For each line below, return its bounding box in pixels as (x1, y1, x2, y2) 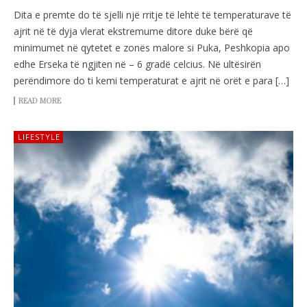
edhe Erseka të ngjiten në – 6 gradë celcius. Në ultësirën (14, 58, 261, 71)
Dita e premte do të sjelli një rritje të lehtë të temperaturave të (14, 8, 291, 22)
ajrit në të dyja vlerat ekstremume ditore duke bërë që (14, 25, 253, 38)
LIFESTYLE (18, 132, 60, 143)
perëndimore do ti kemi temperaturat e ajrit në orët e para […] (14, 74, 289, 88)
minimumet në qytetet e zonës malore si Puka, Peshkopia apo (14, 41, 290, 55)
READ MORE (19, 95, 61, 106)
